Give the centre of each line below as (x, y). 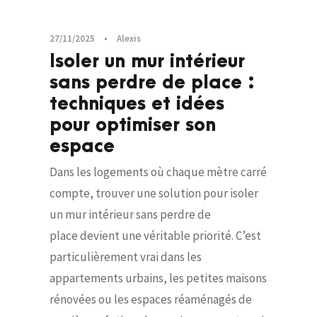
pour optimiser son (133, 126)
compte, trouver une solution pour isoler (154, 194)
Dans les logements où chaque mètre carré (158, 172)
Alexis (129, 39)
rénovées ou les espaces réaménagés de (151, 300)
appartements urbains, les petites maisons (158, 278)
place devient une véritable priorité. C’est (155, 236)
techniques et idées (137, 104)
